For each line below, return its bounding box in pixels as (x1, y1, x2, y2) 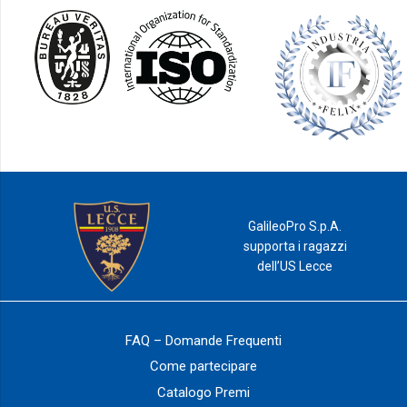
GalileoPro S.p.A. (248, 219, 342, 234)
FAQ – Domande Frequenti (125, 332, 282, 349)
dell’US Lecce (257, 259, 333, 274)
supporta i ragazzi (243, 239, 347, 254)
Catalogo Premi (157, 383, 250, 401)
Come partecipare (150, 358, 257, 375)
